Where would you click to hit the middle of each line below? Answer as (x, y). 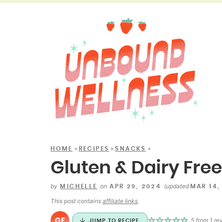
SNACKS (131, 149)
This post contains (77, 201)
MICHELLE (79, 186)
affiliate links (120, 201)
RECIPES (94, 149)
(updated (177, 186)
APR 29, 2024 (136, 186)
